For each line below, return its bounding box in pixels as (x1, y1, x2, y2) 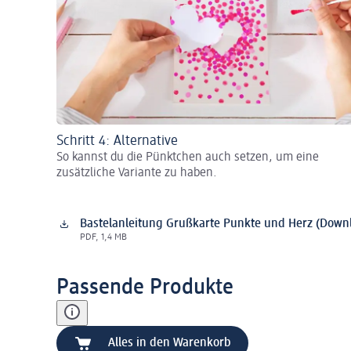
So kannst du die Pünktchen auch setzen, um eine (56, 150, 319, 164)
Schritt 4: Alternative (56, 133, 178, 148)
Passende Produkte (56, 276, 233, 299)
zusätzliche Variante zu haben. (56, 166, 217, 179)
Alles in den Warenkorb (108, 336, 231, 349)
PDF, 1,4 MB (80, 232, 127, 242)
